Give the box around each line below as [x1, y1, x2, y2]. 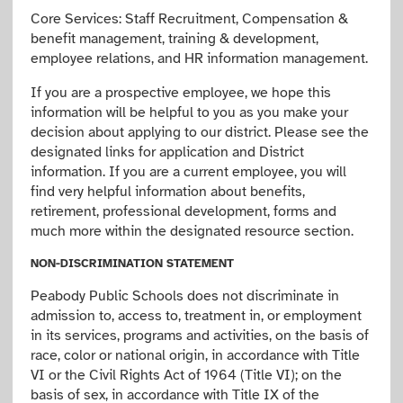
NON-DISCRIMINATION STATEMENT [31, 256, 235, 271]
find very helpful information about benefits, [31, 183, 306, 201]
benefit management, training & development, [31, 30, 319, 48]
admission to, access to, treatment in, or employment [31, 307, 363, 325]
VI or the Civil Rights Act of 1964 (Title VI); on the [31, 366, 343, 384]
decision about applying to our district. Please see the [31, 123, 370, 141]
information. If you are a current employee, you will [31, 163, 347, 181]
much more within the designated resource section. [31, 222, 354, 240]
